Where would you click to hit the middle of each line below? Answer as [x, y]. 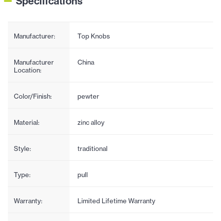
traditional [92, 148]
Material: [27, 122]
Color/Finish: [33, 96]
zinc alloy [91, 122]
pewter [88, 96]
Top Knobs [93, 36]
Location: [28, 70]
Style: [22, 148]
